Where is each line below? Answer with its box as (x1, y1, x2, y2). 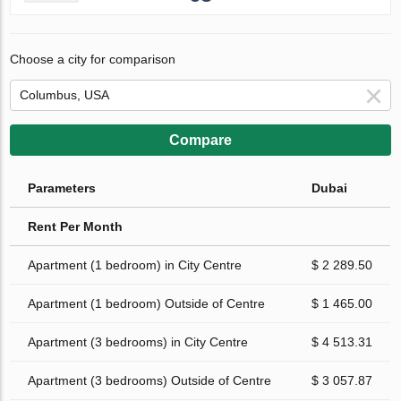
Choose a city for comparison (10, 52, 176, 67)
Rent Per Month (28, 219, 124, 235)
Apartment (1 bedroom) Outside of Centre (28, 296, 266, 311)
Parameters (28, 181, 97, 196)
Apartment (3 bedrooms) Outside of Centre (28, 373, 272, 388)
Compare (169, 132, 232, 149)
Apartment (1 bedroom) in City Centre (28, 258, 243, 273)
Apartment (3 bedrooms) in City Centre (28, 335, 249, 350)
